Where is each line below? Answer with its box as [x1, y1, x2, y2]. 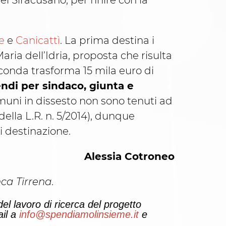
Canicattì [16, 34, 60, 47]
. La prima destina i [60, 34, 154, 47]
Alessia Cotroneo [84, 150, 175, 163]
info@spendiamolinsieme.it [19, 209, 139, 220]
